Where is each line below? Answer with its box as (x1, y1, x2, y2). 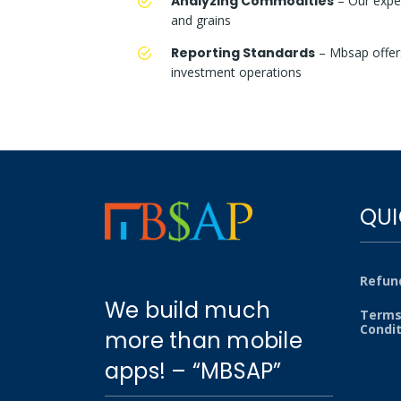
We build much (105, 295, 271, 326)
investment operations (171, 64, 302, 81)
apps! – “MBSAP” (105, 356, 282, 387)
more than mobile (105, 326, 303, 356)
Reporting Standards (171, 44, 315, 63)
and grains (171, 12, 231, 30)
